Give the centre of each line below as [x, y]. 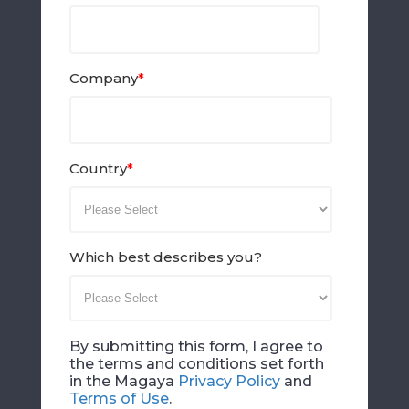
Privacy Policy [229, 381]
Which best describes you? [165, 257]
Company [103, 78]
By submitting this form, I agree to [196, 346]
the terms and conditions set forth [196, 364]
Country [98, 168]
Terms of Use [119, 399]
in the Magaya [123, 381]
